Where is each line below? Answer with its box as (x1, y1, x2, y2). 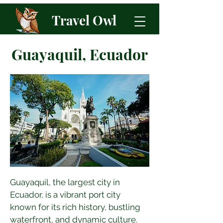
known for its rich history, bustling (10, 202, 142, 212)
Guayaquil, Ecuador (11, 44, 148, 64)
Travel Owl (52, 11, 116, 29)
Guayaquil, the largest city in (10, 177, 122, 187)
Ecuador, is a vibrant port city (10, 190, 122, 200)
